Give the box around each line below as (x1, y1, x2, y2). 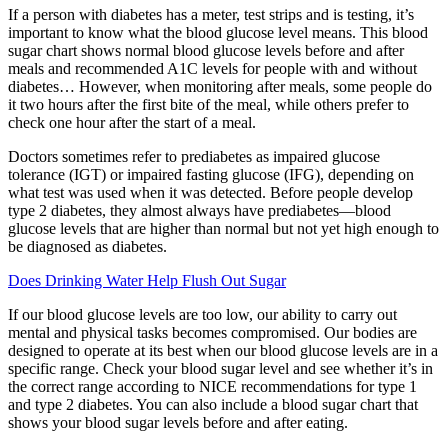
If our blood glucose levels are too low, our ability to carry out (8, 305, 397, 323)
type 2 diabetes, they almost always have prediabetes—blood (8, 201, 391, 219)
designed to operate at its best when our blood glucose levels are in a (8, 341, 438, 359)
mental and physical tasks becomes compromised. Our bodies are (8, 323, 417, 341)
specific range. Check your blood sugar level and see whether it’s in (8, 359, 433, 377)
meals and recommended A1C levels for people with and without (8, 59, 417, 77)
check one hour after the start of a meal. (8, 113, 256, 131)
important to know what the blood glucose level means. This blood (8, 23, 428, 41)
